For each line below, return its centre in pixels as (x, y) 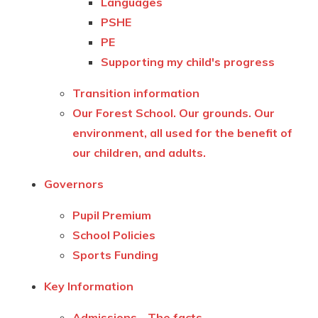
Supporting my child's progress (188, 61)
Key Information (89, 286)
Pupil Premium (112, 215)
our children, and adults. (139, 152)
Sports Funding (116, 254)
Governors (74, 183)
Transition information (136, 93)
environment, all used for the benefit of (183, 132)
